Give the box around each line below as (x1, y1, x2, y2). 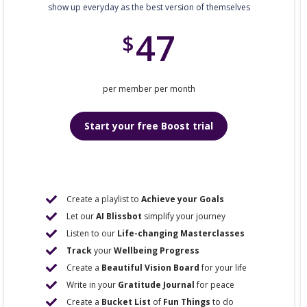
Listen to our (66, 228, 118, 239)
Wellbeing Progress (114, 245, 200, 256)
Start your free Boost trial (84, 119, 214, 132)
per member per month (102, 83, 195, 95)
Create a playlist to (66, 193, 142, 205)
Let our (66, 210, 97, 222)
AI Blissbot (96, 210, 143, 222)
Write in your (66, 279, 119, 291)
